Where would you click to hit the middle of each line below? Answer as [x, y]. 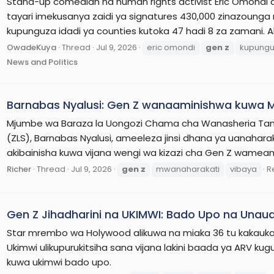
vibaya [243, 169]
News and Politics [42, 62]
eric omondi [171, 47]
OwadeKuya [31, 47]
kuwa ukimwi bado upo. [59, 262]
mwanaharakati [188, 169]
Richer [19, 169]
